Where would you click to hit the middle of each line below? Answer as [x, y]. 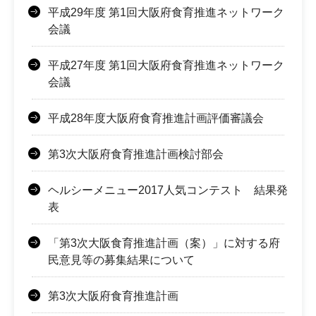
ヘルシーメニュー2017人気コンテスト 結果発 [168, 190]
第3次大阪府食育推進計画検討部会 [136, 154]
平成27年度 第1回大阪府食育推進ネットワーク [166, 65]
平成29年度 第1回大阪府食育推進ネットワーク [166, 12]
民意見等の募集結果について [121, 260]
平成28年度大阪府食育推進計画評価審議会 [156, 118]
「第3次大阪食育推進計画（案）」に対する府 [164, 243]
